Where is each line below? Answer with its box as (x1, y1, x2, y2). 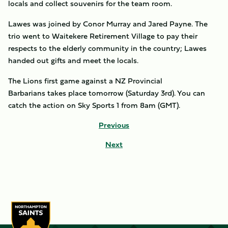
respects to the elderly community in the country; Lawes (8, 42, 207, 54)
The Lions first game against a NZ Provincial (8, 75, 162, 87)
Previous (99, 119, 129, 131)
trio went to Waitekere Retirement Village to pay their (8, 30, 197, 42)
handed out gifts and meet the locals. (8, 54, 138, 66)
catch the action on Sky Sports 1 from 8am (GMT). (8, 99, 180, 111)
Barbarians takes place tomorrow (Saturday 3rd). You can (8, 87, 205, 99)
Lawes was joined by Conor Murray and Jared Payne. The (8, 18, 208, 30)
